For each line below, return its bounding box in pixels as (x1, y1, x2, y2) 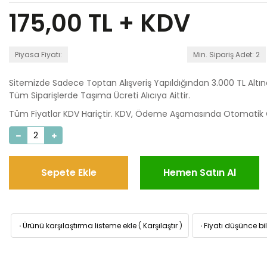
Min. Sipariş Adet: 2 (193, 49, 260, 60)
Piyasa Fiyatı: (15, 49, 62, 60)
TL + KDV (82, 7, 190, 40)
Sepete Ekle (41, 166, 97, 179)
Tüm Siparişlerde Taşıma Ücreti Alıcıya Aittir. (9, 89, 190, 101)
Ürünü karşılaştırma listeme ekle (22, 220, 136, 231)
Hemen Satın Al (163, 166, 236, 179)
